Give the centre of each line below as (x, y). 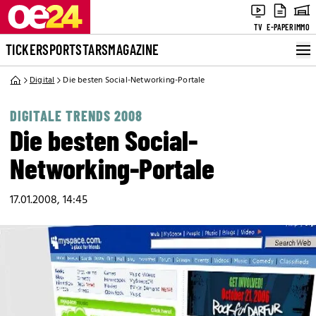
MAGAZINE (134, 49)
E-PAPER (280, 27)
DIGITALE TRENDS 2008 (76, 116)
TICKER (24, 49)
